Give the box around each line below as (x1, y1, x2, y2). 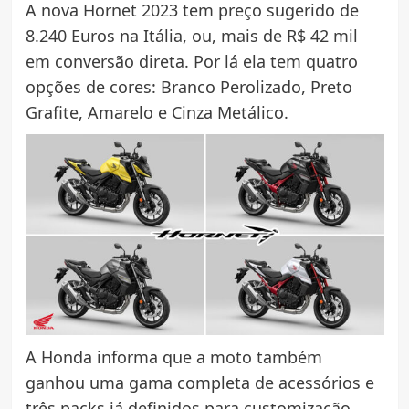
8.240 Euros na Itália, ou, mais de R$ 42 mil (25, 25, 358, 47)
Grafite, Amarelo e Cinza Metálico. (25, 101, 288, 124)
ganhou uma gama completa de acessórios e (25, 372, 374, 394)
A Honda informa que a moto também (25, 346, 322, 369)
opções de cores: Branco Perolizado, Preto (25, 76, 352, 99)
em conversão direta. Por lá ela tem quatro (25, 50, 358, 73)
